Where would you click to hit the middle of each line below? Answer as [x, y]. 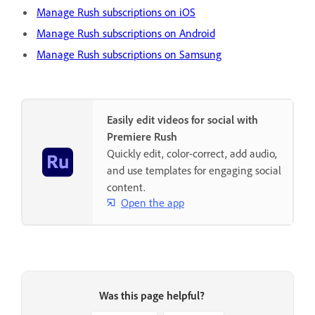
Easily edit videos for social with [182, 120]
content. [126, 187]
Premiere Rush [142, 137]
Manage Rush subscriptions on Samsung [129, 54]
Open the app [153, 202]
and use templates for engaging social [194, 171]
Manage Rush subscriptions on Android [126, 33]
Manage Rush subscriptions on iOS [116, 12]
